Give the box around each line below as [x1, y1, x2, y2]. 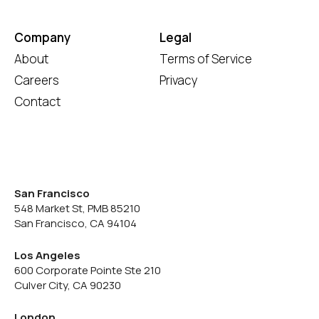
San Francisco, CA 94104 [14, 216, 137, 231]
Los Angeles [14, 248, 80, 263]
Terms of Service [159, 51, 252, 67]
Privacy [159, 72, 198, 88]
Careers [14, 72, 59, 88]
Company [14, 29, 70, 46]
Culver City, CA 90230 [14, 278, 121, 293]
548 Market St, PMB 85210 [14, 201, 140, 216]
